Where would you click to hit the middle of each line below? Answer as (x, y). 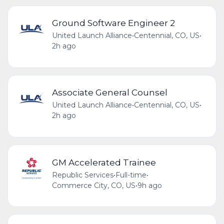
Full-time (131, 175)
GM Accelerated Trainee (104, 162)
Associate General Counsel (109, 92)
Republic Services (82, 175)
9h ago (149, 185)
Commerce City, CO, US (93, 185)
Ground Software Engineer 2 (113, 23)
